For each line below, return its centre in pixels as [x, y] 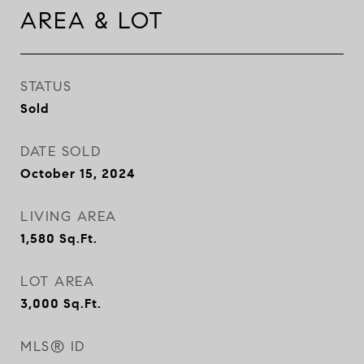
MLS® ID [53, 347]
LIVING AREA [69, 217]
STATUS [46, 87]
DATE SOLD [61, 152]
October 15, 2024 [78, 173]
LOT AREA [57, 282]
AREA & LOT [92, 21]
